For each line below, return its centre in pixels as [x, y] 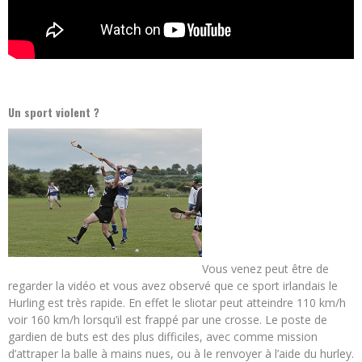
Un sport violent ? [54, 112]
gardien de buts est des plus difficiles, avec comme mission [163, 336]
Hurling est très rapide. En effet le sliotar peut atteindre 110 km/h [177, 302]
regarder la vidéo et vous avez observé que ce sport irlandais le [173, 285]
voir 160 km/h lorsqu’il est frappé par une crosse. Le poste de [168, 319]
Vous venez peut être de [265, 268]
